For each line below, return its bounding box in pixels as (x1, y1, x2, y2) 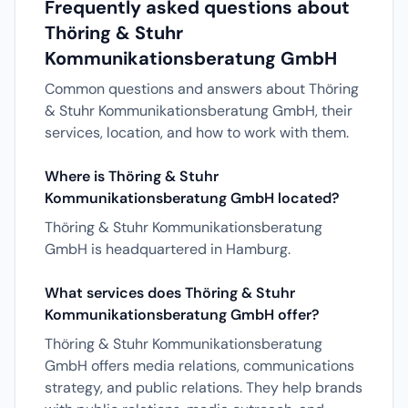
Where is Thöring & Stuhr (45, 167, 219, 186)
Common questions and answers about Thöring (45, 79, 359, 98)
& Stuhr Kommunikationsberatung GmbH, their (45, 101, 352, 120)
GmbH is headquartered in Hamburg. (45, 240, 291, 259)
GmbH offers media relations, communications (45, 356, 354, 375)
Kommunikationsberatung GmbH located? (45, 189, 340, 208)
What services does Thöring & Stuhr (45, 283, 295, 302)
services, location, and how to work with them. (45, 123, 349, 142)
